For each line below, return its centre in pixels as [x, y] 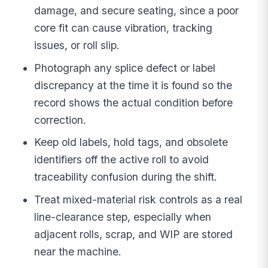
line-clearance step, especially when [123, 217]
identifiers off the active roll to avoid [122, 160]
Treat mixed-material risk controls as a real [138, 200]
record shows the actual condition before [134, 102]
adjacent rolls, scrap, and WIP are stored [134, 234]
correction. [60, 120]
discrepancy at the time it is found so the [133, 85]
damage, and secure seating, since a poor [137, 10]
